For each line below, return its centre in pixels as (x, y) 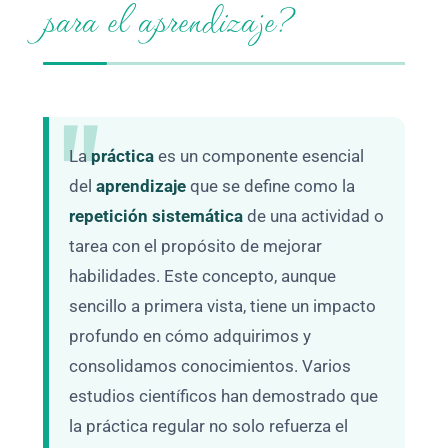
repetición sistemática (156, 216)
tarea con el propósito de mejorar (196, 246)
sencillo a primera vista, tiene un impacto (223, 306)
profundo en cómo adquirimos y (190, 336)
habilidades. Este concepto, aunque (203, 276)
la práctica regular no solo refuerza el (209, 426)
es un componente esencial (259, 156)
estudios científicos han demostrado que (224, 396)
